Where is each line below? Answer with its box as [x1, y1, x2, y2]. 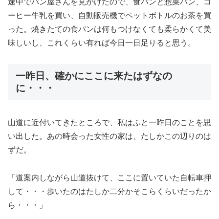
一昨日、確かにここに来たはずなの [16, 70, 172, 81]
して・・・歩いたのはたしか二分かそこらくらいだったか [8, 187, 211, 196]
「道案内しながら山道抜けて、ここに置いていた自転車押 [8, 174, 211, 182]
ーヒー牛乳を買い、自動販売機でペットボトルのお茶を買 [8, 11, 211, 20]
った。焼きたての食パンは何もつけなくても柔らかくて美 [8, 25, 211, 34]
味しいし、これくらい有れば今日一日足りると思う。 [8, 39, 196, 47]
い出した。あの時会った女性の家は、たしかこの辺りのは [8, 132, 211, 141]
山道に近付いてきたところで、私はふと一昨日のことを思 [8, 118, 211, 127]
